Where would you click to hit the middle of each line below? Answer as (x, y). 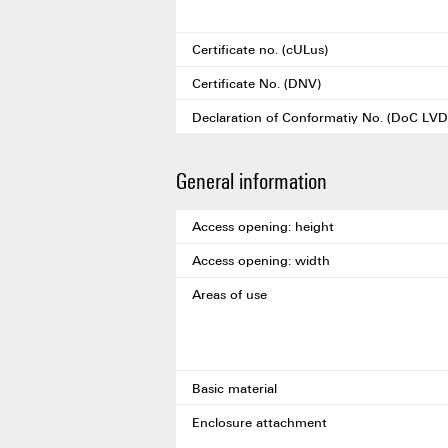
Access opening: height (263, 226)
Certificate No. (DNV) (256, 82)
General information (251, 180)
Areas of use (229, 294)
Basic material (234, 387)
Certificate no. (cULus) (260, 49)
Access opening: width (261, 260)
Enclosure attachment (259, 421)
